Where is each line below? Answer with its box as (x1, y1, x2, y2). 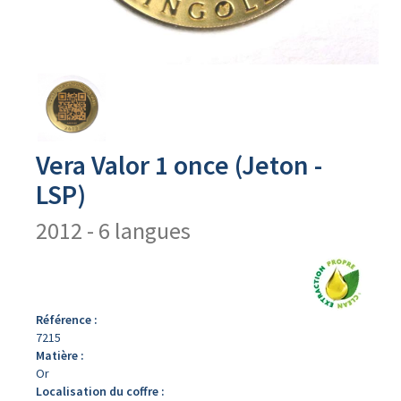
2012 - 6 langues (36, 216, 191, 245)
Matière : (36, 347, 84, 363)
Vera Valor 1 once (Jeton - (36, 148, 322, 182)
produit (21, 100, 61, 116)
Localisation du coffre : (36, 383, 165, 399)
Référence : (36, 311, 98, 328)
